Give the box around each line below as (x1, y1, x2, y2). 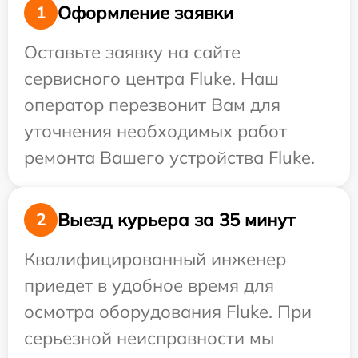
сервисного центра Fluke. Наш (24, 67, 279, 89)
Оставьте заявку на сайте (24, 41, 241, 63)
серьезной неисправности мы (24, 327, 274, 349)
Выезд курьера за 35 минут (58, 208, 295, 231)
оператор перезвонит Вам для (24, 93, 280, 116)
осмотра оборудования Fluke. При (24, 300, 312, 323)
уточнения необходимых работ (24, 120, 287, 142)
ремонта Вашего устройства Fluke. (24, 146, 315, 169)
